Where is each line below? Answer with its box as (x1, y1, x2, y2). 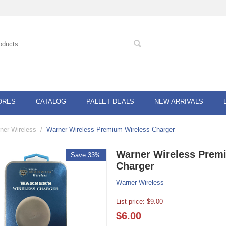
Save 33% (71, 151, 101, 159)
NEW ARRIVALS (154, 98, 203, 105)
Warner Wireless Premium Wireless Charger (46, 126, 175, 133)
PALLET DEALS (86, 98, 134, 105)
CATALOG (36, 98, 66, 105)
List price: (116, 198, 145, 205)
